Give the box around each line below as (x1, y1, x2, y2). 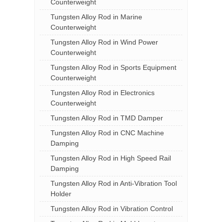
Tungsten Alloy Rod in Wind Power (51, 38, 158, 46)
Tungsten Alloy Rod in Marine (51, 13, 142, 21)
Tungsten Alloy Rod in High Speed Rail (51, 154, 171, 162)
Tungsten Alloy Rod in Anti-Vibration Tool (51, 179, 177, 187)
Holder (51, 190, 71, 198)
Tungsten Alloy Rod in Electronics (51, 89, 155, 97)
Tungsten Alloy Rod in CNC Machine (51, 129, 164, 137)
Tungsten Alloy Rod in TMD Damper (51, 114, 163, 122)
